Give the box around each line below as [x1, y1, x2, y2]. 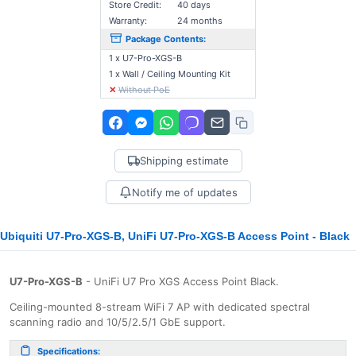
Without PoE [118, 84, 170, 95]
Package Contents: [126, 33, 206, 44]
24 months [177, 15, 222, 26]
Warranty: [109, 15, 147, 26]
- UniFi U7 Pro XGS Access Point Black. [83, 275, 279, 288]
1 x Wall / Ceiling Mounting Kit [109, 68, 230, 79]
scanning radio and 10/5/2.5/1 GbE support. [10, 315, 226, 328]
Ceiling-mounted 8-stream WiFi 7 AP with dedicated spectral [10, 300, 310, 313]
